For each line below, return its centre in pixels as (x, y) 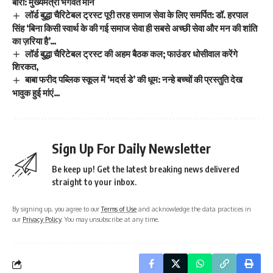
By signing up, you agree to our (57, 209)
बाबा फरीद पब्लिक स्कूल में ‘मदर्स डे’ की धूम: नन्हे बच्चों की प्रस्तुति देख (134, 80)
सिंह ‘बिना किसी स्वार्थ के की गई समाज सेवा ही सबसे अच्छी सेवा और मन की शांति (135, 28)
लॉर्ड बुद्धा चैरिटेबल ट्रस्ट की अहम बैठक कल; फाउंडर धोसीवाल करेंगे (132, 53)
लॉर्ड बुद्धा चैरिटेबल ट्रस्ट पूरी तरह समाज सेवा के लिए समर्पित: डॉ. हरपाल (137, 14)
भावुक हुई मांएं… (36, 93)
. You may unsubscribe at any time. (110, 219)
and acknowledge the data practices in (194, 209)
